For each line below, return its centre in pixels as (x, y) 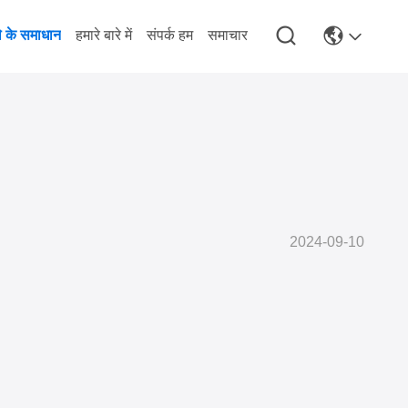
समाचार (228, 35)
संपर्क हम (170, 35)
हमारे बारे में (104, 35)
